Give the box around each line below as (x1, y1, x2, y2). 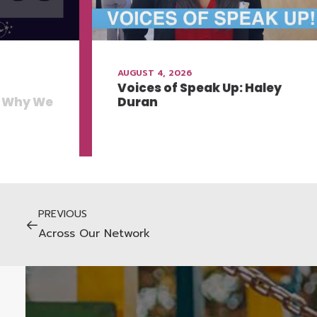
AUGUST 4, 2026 (117, 66, 192, 79)
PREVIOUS (38, 207, 87, 221)
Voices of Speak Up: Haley (117, 79, 282, 96)
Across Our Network (38, 225, 150, 242)
